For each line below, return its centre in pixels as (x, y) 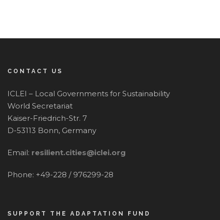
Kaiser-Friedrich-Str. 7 (47, 118)
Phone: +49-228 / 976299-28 (60, 174)
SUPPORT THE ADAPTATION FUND (79, 213)
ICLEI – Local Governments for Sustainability (89, 93)
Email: (18, 152)
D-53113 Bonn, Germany (52, 130)
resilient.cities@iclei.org (79, 152)
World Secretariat (40, 106)
